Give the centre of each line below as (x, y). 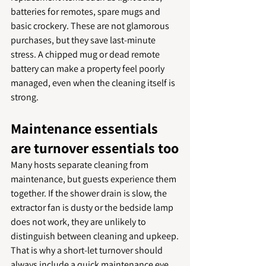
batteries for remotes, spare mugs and (86, 12)
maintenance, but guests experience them (94, 179)
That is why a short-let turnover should (88, 250)
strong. (25, 97)
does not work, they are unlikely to (79, 222)
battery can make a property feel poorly (88, 69)
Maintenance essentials (86, 128)
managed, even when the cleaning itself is (94, 83)
